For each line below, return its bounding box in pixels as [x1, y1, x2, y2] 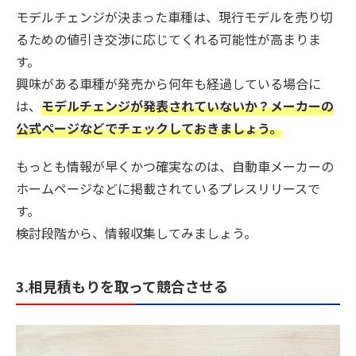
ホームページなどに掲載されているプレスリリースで [16, 179, 320, 199]
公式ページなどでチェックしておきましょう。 [16, 118, 282, 138]
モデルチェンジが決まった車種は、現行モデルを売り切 [16, 7, 333, 27]
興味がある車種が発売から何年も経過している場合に [16, 74, 321, 94]
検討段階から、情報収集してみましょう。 [16, 223, 257, 243]
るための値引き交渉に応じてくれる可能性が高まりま [16, 29, 321, 49]
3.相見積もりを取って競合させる [16, 276, 228, 297]
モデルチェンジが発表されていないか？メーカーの [41, 96, 334, 116]
